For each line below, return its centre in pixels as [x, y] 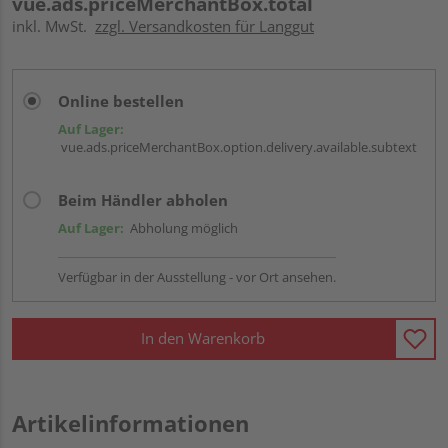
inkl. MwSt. [53, 25]
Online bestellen [121, 100]
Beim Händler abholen [143, 199]
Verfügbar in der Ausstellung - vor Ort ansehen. [197, 276]
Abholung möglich [181, 227]
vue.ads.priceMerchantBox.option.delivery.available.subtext [237, 146]
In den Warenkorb [203, 338]
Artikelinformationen [130, 422]
